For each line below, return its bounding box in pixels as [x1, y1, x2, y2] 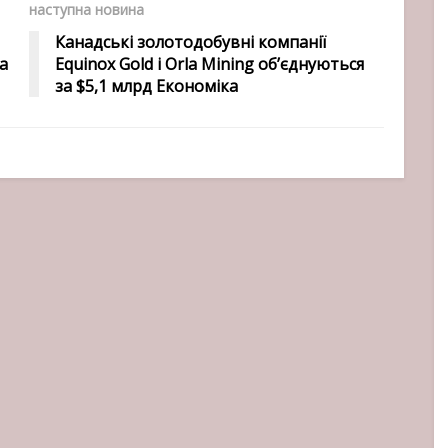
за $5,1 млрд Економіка [55, 74, 238, 97]
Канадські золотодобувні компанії [55, 30, 326, 53]
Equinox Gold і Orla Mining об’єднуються [55, 52, 364, 75]
